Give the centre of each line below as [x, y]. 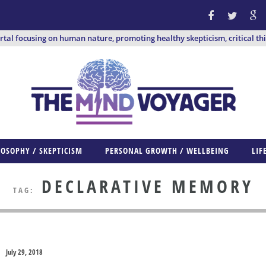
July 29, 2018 [24, 252]
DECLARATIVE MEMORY [144, 186]
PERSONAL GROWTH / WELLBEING [167, 151]
